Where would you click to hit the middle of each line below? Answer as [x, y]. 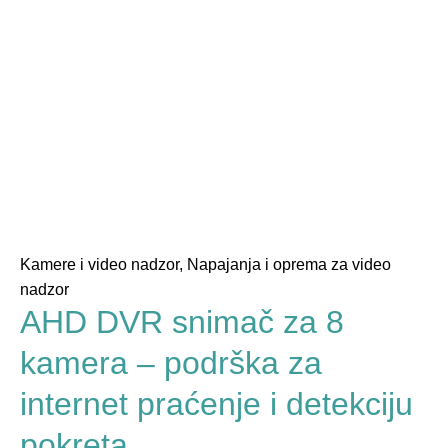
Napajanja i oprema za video [289, 264]
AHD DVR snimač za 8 [182, 321]
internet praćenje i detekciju [216, 403]
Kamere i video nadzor [99, 264]
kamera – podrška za [171, 362]
